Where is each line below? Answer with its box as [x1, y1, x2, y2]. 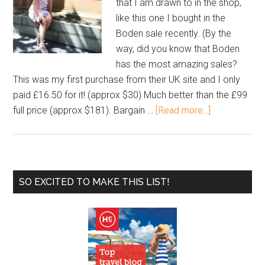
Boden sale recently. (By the [116, 28, 232, 39]
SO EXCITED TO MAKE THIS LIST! [19, 176, 170, 188]
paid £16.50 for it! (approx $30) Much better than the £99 [13, 89, 248, 101]
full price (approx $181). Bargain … [13, 105, 156, 116]
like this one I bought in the [116, 12, 226, 24]
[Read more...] [156, 105, 211, 116]
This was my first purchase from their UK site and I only [13, 74, 241, 85]
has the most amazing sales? [116, 59, 238, 70]
